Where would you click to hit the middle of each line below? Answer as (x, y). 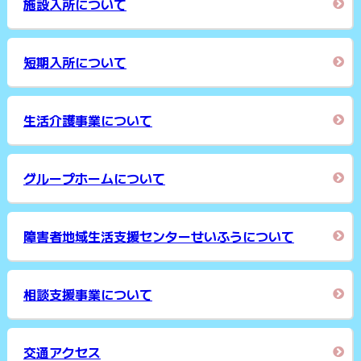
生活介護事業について (87, 120)
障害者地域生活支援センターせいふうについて (158, 237)
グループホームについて (94, 178)
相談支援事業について (87, 295)
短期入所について (75, 62)
